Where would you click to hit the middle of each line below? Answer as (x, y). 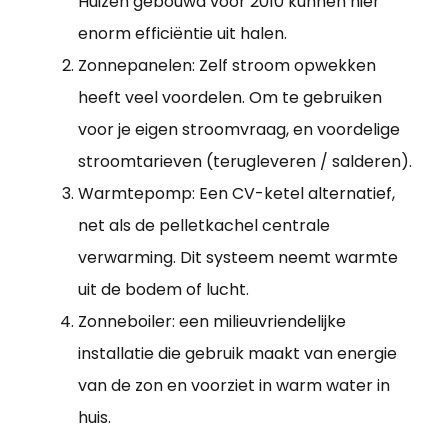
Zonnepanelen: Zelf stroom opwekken (227, 65)
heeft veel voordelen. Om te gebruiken (230, 97)
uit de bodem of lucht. (163, 289)
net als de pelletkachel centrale (204, 225)
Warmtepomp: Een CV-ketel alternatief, (236, 193)
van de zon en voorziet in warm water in (234, 385)
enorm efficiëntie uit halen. (182, 33)
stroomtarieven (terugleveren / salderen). (245, 161)
